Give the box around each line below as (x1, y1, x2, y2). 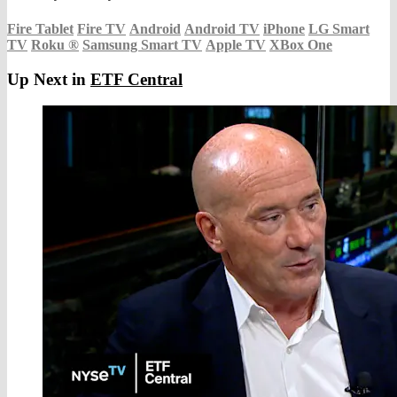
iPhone (263, 20, 305, 36)
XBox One (269, 36, 332, 52)
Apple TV (206, 36, 266, 52)
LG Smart (308, 20, 370, 36)
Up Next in (7, 69, 90, 89)
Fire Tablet (7, 20, 74, 36)
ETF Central (90, 69, 183, 89)
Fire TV (77, 20, 126, 36)
